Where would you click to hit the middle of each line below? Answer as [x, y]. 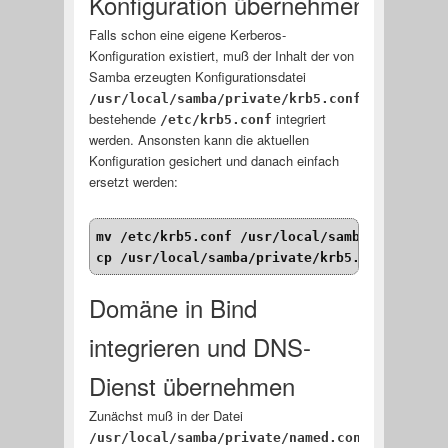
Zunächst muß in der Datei [165, 415]
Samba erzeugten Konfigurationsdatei [197, 76]
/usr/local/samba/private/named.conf [228, 437]
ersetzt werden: [133, 181]
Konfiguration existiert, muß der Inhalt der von [221, 55]
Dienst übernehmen [191, 385]
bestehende [124, 118]
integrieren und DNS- [199, 346]
